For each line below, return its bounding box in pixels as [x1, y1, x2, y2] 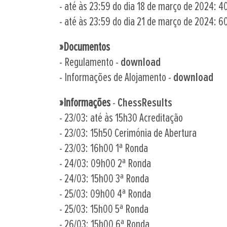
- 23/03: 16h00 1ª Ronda [59, 142, 148, 155]
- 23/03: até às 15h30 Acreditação [59, 112, 183, 125]
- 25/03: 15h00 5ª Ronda [59, 203, 148, 216]
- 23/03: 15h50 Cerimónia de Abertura [59, 127, 197, 140]
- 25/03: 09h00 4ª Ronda [59, 188, 151, 201]
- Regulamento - [59, 56, 119, 69]
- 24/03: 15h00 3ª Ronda [59, 173, 149, 185]
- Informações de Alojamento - [59, 71, 173, 84]
